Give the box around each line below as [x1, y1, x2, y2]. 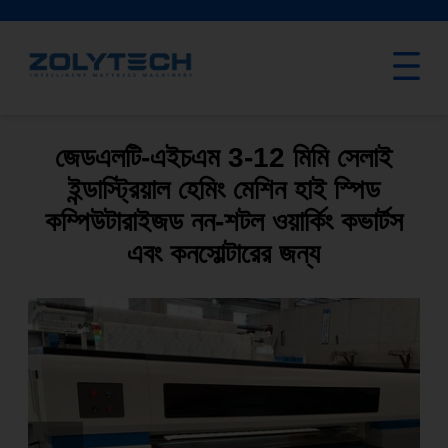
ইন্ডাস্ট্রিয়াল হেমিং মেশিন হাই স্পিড [67, 174, 380, 206]
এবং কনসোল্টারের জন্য [127, 238, 321, 270]
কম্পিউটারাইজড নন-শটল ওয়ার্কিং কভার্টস [44, 206, 403, 238]
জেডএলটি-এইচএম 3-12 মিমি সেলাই [55, 142, 393, 174]
